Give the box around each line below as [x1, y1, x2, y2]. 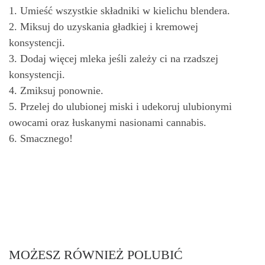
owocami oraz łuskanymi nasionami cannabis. [9, 117, 206, 129]
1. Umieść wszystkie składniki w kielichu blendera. [9, 5, 230, 17]
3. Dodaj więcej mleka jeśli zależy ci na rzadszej [9, 53, 218, 65]
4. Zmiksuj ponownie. [9, 85, 104, 97]
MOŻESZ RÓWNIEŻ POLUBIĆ [9, 248, 183, 263]
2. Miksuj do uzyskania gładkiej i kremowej [9, 21, 198, 33]
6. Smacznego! [9, 132, 73, 145]
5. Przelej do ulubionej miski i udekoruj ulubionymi [9, 101, 232, 113]
